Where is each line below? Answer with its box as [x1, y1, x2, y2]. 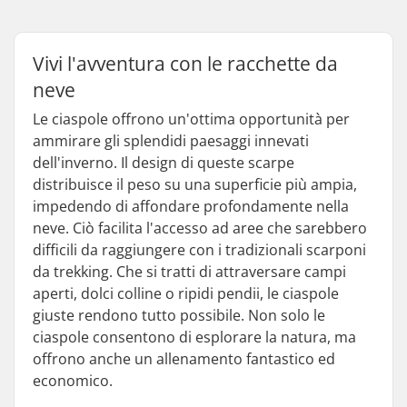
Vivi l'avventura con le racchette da [33, 51, 338, 76]
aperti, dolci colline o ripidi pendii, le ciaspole [33, 283, 339, 303]
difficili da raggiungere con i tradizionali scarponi [33, 240, 366, 260]
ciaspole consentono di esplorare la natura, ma [33, 327, 356, 347]
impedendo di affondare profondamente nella [33, 196, 349, 216]
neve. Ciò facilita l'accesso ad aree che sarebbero [33, 218, 367, 238]
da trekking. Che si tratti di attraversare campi [33, 262, 346, 282]
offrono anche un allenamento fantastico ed [33, 349, 335, 369]
